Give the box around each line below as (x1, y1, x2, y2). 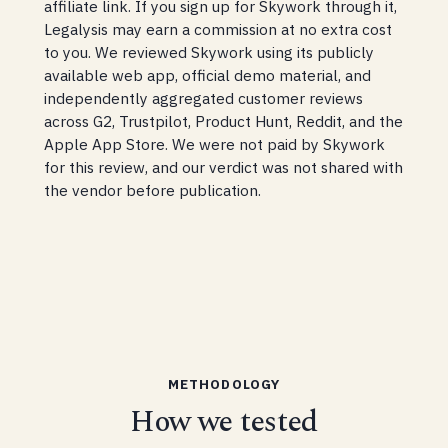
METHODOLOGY (168, 374, 280, 393)
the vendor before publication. (44, 180, 262, 201)
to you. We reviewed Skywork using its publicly (44, 42, 375, 63)
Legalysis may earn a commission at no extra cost (44, 19, 393, 40)
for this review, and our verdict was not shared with (44, 157, 404, 178)
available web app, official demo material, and (44, 65, 372, 86)
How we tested (129, 399, 319, 446)
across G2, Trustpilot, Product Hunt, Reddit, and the (44, 111, 404, 132)
